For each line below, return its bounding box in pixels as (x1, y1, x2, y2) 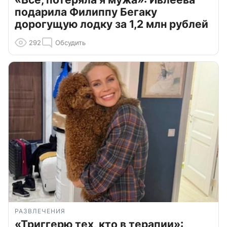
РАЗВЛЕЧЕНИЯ (15, 207, 65, 215)
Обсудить (55, 38, 86, 47)
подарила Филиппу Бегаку (15, 5, 157, 18)
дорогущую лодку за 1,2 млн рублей (15, 17, 208, 30)
